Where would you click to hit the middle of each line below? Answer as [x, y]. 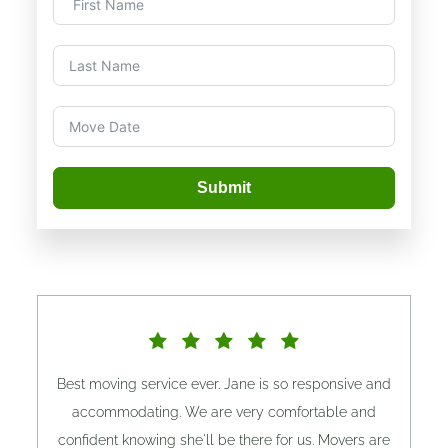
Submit [224, 187]
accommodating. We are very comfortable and [224, 411]
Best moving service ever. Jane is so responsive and [224, 383]
